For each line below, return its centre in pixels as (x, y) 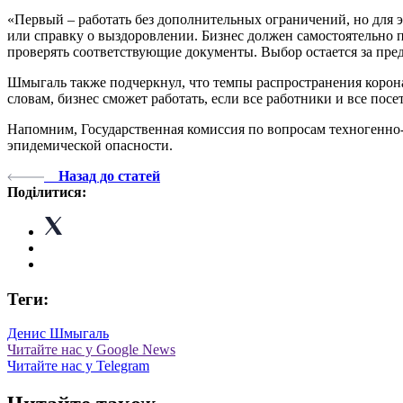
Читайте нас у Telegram (78, 366)
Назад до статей (109, 175)
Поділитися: (47, 192)
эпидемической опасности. (90, 145)
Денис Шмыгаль (58, 334)
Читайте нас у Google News (91, 350)
